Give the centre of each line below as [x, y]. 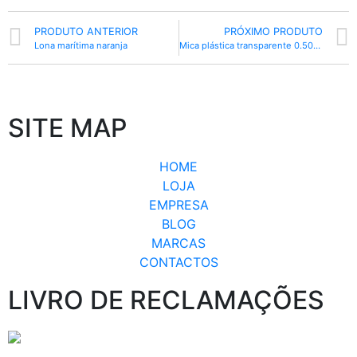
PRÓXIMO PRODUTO [273, 32]
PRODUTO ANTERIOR [86, 32]
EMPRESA [178, 205]
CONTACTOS [178, 263]
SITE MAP [67, 128]
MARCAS [178, 243]
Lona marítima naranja [81, 46]
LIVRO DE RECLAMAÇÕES [166, 300]
